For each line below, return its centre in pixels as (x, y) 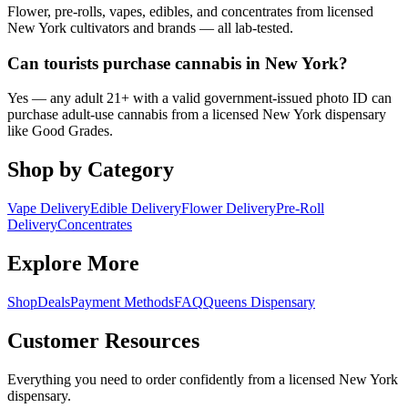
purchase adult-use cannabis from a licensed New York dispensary (197, 115)
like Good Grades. (60, 131)
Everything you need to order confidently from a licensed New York (203, 379)
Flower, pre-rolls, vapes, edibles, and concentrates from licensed (190, 12)
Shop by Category (91, 170)
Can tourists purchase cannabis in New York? (178, 63)
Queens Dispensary (259, 302)
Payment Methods (122, 302)
